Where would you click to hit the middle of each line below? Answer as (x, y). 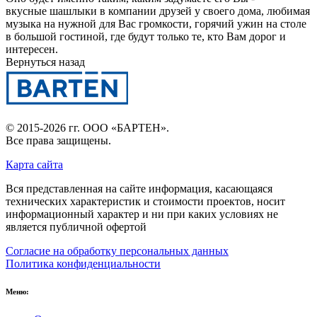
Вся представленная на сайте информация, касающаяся (139, 188)
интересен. (32, 49)
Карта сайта (34, 164)
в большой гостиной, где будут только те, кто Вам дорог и (146, 36)
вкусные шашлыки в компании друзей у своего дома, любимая (158, 11)
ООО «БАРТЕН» (125, 127)
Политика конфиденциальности (83, 263)
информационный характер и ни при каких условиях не (142, 214)
